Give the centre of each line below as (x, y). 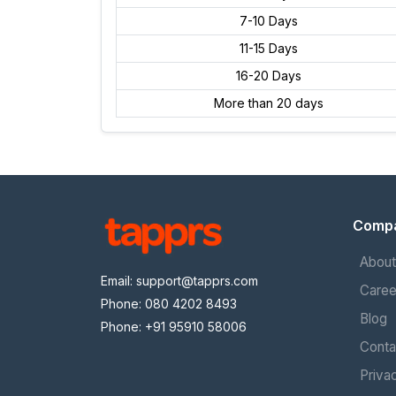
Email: (118, 280)
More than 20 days (268, 103)
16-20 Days (268, 76)
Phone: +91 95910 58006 (174, 326)
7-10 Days (268, 21)
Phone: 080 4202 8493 (169, 303)
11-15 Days (268, 48)
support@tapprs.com (197, 280)
